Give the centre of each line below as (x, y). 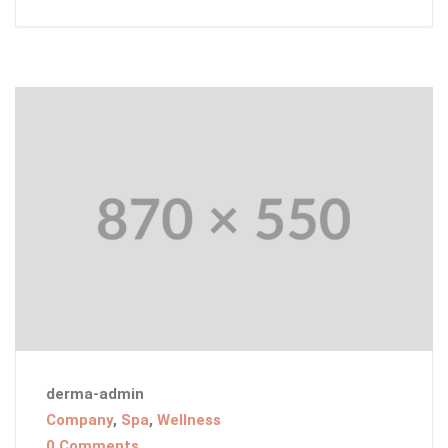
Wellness (189, 420)
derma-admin (95, 394)
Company (79, 420)
